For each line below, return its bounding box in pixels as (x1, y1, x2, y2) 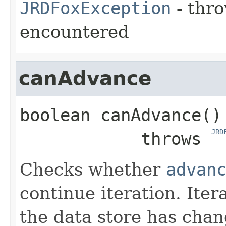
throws (141, 129, 211, 149)
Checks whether (20, 159, 166, 180)
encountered (20, 22, 129, 42)
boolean (20, 105, 90, 126)
